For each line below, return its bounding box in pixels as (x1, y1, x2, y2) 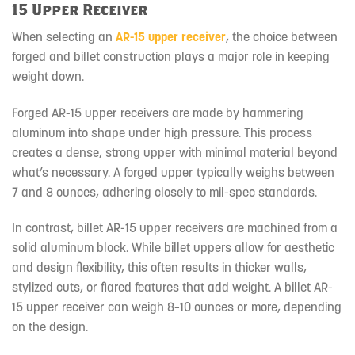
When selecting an (12, 28, 116, 44)
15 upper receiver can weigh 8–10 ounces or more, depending (12, 299, 342, 315)
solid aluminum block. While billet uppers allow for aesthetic (12, 239, 334, 256)
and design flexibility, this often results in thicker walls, (12, 259, 307, 276)
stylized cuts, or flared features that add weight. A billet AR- (12, 279, 333, 296)
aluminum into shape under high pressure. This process (12, 124, 312, 140)
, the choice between (226, 28, 338, 44)
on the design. (12, 319, 88, 335)
